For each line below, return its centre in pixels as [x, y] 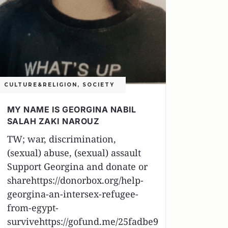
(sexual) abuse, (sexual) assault [75, 153]
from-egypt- [33, 208]
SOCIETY [98, 85]
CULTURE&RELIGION [40, 85]
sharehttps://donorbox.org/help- [75, 180]
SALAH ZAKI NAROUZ [53, 121]
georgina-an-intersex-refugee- [73, 194]
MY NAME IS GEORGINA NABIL [72, 110]
